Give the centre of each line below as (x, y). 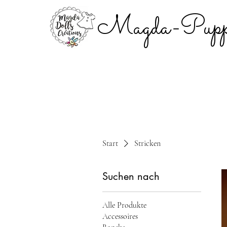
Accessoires (120, 216)
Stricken (147, 143)
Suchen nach (131, 176)
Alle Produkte (124, 205)
